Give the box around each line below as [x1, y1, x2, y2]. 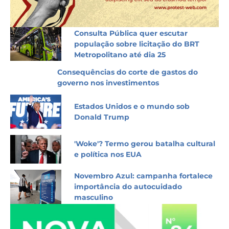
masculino [74, 193, 113, 202]
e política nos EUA [74, 150, 142, 159]
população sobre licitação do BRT [74, 39, 199, 49]
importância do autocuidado [74, 182, 182, 192]
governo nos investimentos [57, 78, 159, 88]
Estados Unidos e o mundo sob [74, 101, 190, 111]
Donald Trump [74, 112, 129, 122]
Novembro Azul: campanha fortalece [74, 171, 213, 181]
